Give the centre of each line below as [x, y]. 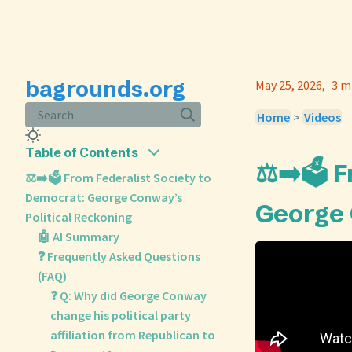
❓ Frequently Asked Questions [119, 256]
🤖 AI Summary [79, 236]
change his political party [121, 315]
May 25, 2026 [289, 85]
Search [56, 114]
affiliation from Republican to [133, 335]
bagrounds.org [105, 89]
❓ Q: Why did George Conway [128, 295]
